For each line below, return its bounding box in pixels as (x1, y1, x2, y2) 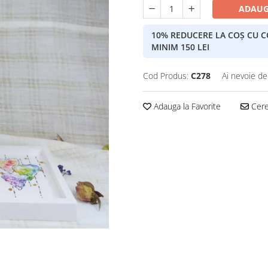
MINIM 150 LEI (151, 41, 209, 53)
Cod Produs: (143, 70, 188, 81)
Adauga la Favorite (151, 100, 221, 112)
